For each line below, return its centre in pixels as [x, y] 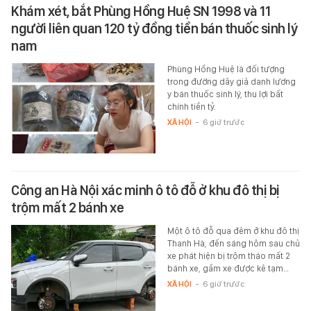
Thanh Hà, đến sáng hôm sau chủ [233, 244]
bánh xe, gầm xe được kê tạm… [228, 269]
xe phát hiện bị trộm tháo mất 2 [228, 256]
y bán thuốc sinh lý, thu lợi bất [225, 94]
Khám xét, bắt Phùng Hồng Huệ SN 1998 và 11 [141, 11]
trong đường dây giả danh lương [231, 82]
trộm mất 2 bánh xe [67, 208]
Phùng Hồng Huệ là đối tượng [226, 69]
